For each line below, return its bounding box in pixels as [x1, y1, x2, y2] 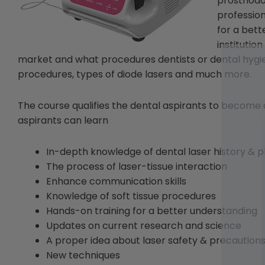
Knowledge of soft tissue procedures [46, 189, 216, 203]
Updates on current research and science [46, 218, 241, 232]
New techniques [46, 248, 120, 262]
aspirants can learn [18, 113, 108, 127]
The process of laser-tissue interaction [46, 159, 227, 173]
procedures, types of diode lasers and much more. [18, 67, 251, 81]
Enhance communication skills [46, 174, 186, 188]
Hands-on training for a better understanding [46, 203, 257, 218]
